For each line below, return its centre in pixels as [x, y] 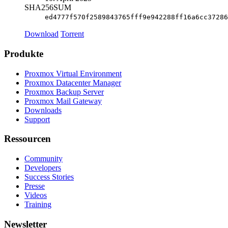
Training [38, 204]
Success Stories [49, 177]
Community [44, 158]
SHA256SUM [48, 8]
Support [37, 119]
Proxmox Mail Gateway [63, 101]
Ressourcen [27, 139]
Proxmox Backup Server [64, 92]
